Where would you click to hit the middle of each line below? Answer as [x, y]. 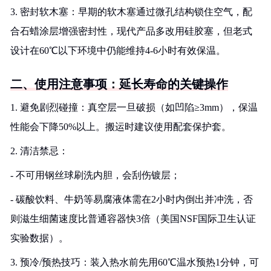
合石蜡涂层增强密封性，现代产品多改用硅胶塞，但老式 [131, 31]
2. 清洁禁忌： [39, 151]
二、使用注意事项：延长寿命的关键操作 [119, 84]
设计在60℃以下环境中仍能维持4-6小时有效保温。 [118, 51]
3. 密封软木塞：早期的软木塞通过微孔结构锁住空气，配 [131, 12]
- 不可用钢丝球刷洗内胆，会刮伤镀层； [95, 175]
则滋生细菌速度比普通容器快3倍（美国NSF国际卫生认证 [133, 219]
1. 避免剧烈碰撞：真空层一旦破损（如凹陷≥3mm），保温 [134, 107]
